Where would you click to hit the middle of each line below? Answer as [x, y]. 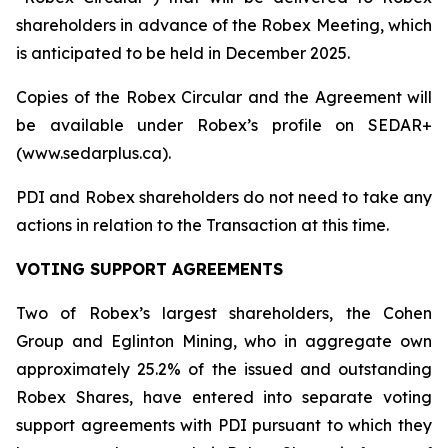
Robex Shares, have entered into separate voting [224, 397]
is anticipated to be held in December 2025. [183, 53]
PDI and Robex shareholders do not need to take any [224, 197]
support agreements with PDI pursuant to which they [224, 425]
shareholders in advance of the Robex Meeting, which [224, 25]
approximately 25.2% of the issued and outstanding [224, 369]
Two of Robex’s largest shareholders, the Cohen [224, 313]
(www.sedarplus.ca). [93, 153]
